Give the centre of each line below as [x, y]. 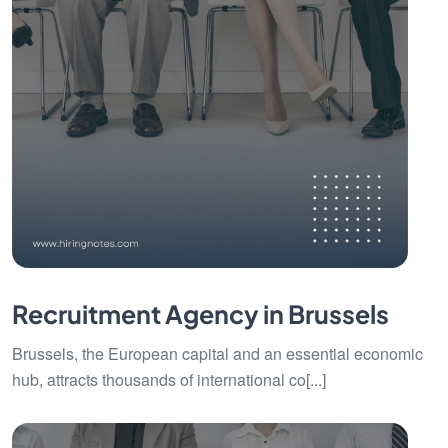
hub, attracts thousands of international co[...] [169, 379]
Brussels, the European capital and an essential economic [217, 353]
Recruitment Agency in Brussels [200, 314]
